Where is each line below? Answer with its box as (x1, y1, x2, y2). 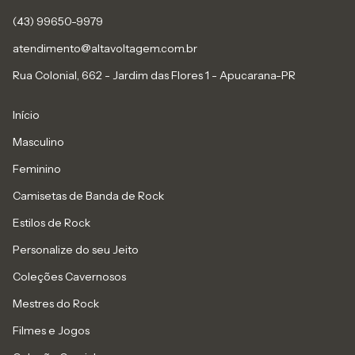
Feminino (13, 162, 61, 177)
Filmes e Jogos (13, 323, 90, 338)
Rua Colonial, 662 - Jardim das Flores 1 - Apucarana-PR (13, 68, 296, 83)
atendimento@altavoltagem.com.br (13, 41, 197, 56)
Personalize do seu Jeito (13, 242, 139, 258)
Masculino (13, 135, 64, 150)
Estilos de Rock (13, 216, 90, 231)
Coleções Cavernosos (13, 269, 126, 284)
